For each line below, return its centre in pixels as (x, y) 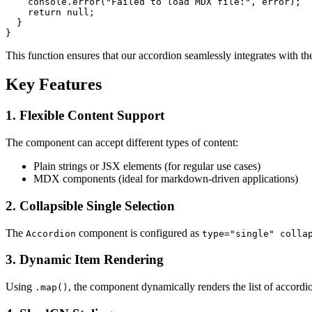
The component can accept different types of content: (122, 143)
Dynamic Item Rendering (92, 260)
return (45, 12)
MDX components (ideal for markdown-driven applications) (166, 179)
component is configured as (139, 233)
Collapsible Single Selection (97, 205)
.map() (52, 287)
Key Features (54, 85)
